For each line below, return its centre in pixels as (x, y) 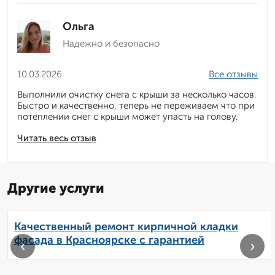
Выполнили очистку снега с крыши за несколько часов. (137, 95)
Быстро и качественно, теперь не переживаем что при (136, 106)
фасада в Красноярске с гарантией (109, 240)
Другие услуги (56, 188)
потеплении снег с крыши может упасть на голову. (127, 117)
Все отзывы (233, 75)
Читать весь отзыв (57, 138)
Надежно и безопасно (111, 44)
